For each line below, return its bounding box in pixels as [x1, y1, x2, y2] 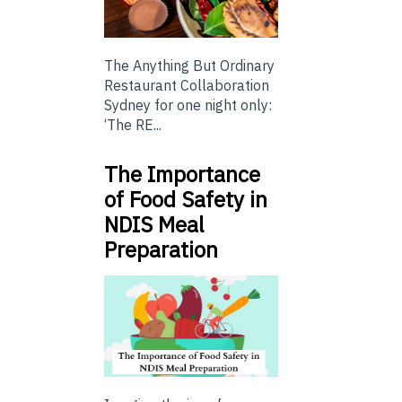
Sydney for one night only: [104, 96, 272, 115]
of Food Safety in [104, 185, 267, 214]
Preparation [104, 235, 218, 265]
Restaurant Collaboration [104, 76, 269, 95]
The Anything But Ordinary [104, 57, 275, 75]
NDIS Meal [104, 210, 204, 240]
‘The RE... [104, 116, 162, 135]
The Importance [104, 160, 260, 189]
